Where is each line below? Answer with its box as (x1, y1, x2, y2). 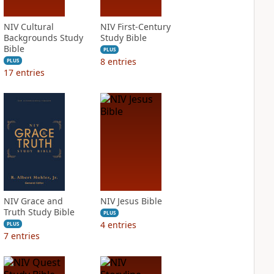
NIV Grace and (3, 195, 63, 207)
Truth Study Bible (3, 206, 75, 218)
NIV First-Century (100, 21, 171, 32)
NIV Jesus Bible (100, 195, 162, 207)
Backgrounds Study (3, 32, 83, 43)
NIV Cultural (3, 21, 54, 32)
